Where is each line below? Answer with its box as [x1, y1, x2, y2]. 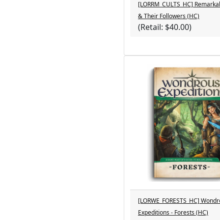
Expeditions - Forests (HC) [138, 208, 208, 217]
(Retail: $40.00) [138, 22, 192, 32]
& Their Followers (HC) [138, 12, 199, 20]
